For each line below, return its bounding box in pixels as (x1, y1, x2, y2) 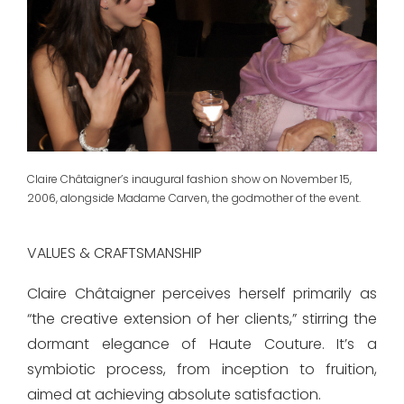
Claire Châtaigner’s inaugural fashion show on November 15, (27, 170, 352, 187)
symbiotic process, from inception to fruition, (27, 358, 377, 380)
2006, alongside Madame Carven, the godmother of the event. (27, 189, 361, 206)
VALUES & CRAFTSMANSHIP (27, 242, 202, 263)
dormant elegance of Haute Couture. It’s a (27, 333, 377, 354)
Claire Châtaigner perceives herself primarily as (27, 282, 377, 304)
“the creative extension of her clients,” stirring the (27, 308, 377, 329)
